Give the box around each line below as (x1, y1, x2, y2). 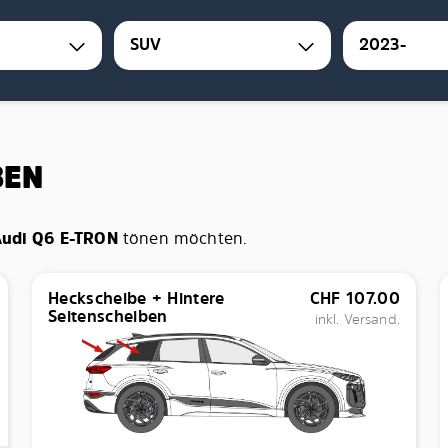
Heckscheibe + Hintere (47, 287, 225, 309)
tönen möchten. (117, 227, 248, 249)
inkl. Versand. (314, 309, 400, 328)
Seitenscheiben (47, 305, 168, 327)
